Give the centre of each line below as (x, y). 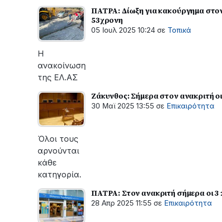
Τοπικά (179, 30)
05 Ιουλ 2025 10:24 (123, 30)
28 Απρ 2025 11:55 (121, 203)
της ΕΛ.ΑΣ (58, 77)
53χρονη (107, 20)
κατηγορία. (59, 174)
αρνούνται (58, 150)
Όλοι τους (58, 139)
